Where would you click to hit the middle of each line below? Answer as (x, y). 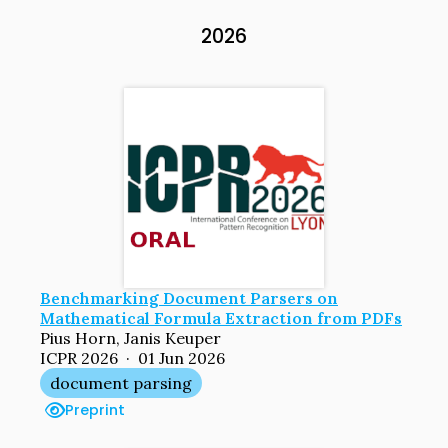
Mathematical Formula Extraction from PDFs (221, 317)
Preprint (95, 409)
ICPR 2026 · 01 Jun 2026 (132, 357)
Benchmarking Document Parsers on (189, 297)
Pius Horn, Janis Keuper (130, 337)
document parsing (121, 382)
